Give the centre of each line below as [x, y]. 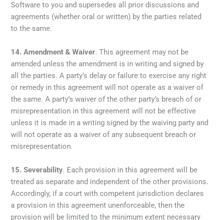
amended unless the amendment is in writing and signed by [108, 64]
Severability [43, 170]
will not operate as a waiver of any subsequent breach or [104, 134]
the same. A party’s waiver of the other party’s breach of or [106, 99]
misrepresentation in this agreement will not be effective [104, 111]
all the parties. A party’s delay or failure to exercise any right [109, 75]
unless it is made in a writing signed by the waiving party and [110, 123]
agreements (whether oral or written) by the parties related [106, 16]
